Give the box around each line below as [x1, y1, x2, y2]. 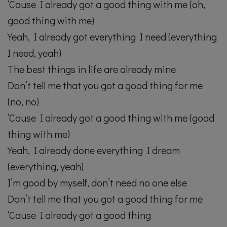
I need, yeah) [8, 46, 61, 60]
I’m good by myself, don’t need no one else [8, 176, 187, 190]
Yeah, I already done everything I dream [8, 143, 180, 157]
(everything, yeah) [8, 160, 84, 173]
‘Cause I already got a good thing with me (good [8, 111, 214, 125]
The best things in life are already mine [8, 62, 176, 76]
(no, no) [8, 95, 39, 108]
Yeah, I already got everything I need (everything [8, 30, 217, 44]
